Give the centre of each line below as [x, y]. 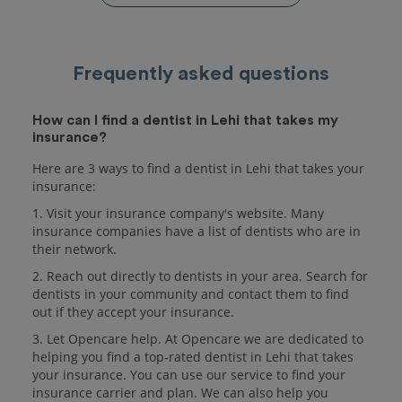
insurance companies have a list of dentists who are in [197, 231]
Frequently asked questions [201, 73]
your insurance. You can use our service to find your [189, 374]
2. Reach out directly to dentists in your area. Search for [200, 275]
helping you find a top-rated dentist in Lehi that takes [193, 356]
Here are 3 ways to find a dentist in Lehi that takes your [198, 168]
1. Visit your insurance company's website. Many [178, 213]
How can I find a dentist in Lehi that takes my [185, 120]
